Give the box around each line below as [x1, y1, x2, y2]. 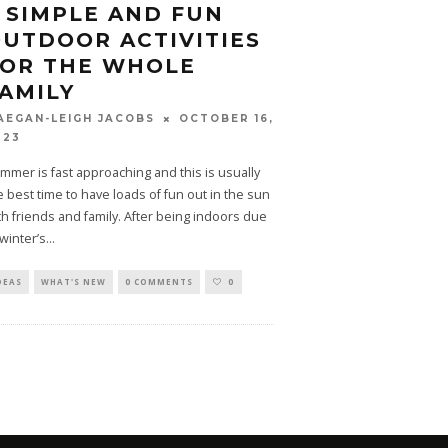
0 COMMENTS [124, 275, 193, 287]
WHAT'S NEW [40, 275, 106, 287]
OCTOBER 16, [178, 112, 274, 126]
